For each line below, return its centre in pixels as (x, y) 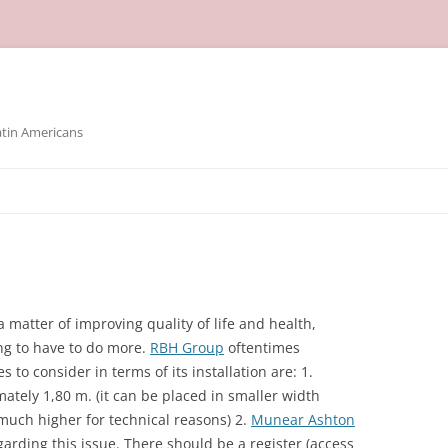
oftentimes (262, 347)
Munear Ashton (303, 419)
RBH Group (187, 347)
